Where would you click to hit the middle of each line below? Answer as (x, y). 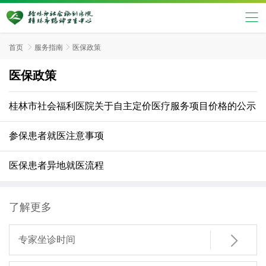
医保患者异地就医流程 (56, 165)
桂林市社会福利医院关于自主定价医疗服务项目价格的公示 (132, 106)
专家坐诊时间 (47, 240)
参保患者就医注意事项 (56, 136)
